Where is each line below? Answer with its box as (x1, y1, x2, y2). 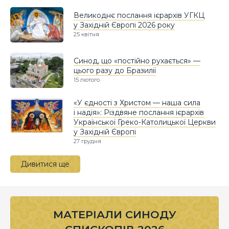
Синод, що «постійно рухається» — (74, 56, 200, 66)
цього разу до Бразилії (74, 66, 156, 76)
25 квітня (74, 31, 99, 38)
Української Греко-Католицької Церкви (74, 118, 216, 127)
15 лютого (74, 76, 100, 84)
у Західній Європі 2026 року (74, 20, 175, 30)
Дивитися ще (21, 159, 70, 169)
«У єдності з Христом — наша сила (74, 98, 200, 108)
